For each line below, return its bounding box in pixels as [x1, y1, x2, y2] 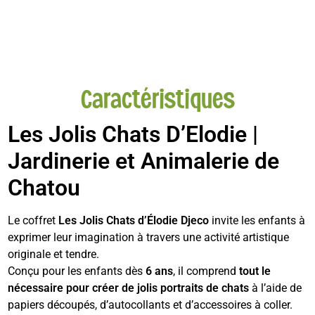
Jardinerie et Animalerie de [8, 147, 280, 174]
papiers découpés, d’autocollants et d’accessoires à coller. [8, 297, 293, 311]
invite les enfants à [209, 213, 306, 227]
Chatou [8, 174, 81, 201]
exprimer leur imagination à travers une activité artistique [8, 230, 290, 244]
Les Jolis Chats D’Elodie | [8, 120, 259, 148]
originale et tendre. [8, 247, 100, 261]
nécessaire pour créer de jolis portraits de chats [8, 281, 250, 295]
